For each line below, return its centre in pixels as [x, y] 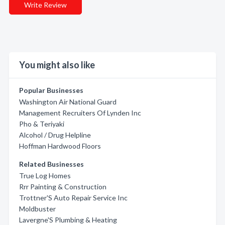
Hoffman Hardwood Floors [60, 146]
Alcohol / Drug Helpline [55, 135]
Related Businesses [51, 164]
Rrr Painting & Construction [63, 187]
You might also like [57, 65]
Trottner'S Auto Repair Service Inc [73, 198]
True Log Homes [45, 176]
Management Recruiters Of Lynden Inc [80, 113]
